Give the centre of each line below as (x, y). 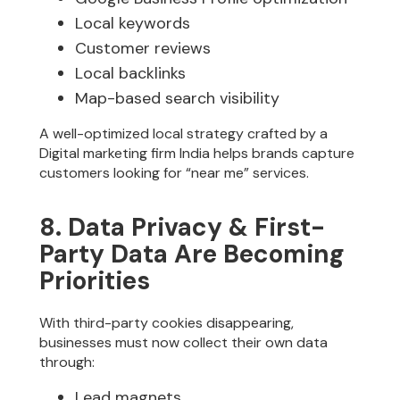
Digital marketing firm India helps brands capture (197, 154)
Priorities (95, 280)
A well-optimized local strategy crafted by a (184, 134)
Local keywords (133, 24)
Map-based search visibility (178, 99)
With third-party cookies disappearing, (167, 322)
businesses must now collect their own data (184, 342)
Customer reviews (143, 49)
